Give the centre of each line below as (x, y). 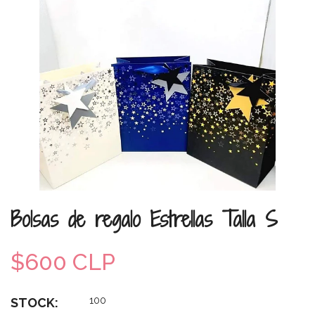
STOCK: (34, 302)
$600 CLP (63, 262)
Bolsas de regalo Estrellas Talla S (144, 219)
